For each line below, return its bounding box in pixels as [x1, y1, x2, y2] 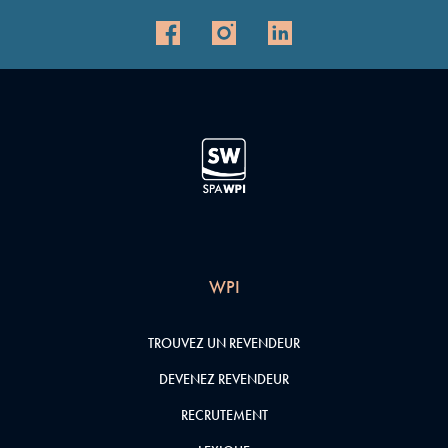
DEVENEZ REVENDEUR [159, 370, 289, 389]
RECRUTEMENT [180, 406, 268, 425]
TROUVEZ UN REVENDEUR [148, 334, 300, 353]
